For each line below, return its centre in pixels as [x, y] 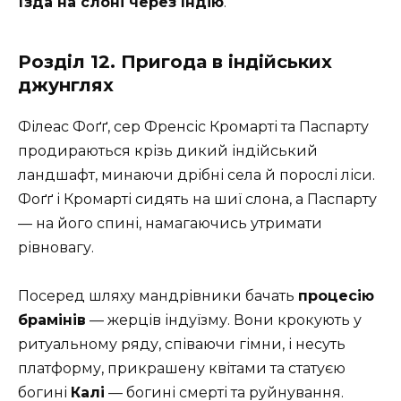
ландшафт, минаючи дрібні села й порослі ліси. [196, 175]
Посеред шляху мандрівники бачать [158, 295]
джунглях [66, 85]
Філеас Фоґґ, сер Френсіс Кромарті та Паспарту [193, 126]
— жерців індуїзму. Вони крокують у [224, 320]
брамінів [52, 320]
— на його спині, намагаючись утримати [170, 223]
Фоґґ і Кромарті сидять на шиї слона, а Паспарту [197, 199]
